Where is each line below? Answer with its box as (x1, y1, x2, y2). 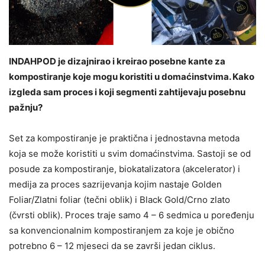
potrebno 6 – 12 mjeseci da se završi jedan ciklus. (9, 240, 215, 252)
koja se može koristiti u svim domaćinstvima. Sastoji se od (9, 148, 251, 160)
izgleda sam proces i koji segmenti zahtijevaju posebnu (9, 86, 245, 98)
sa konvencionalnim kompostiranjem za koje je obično (9, 225, 234, 237)
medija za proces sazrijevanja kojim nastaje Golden (9, 179, 222, 190)
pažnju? (9, 102, 43, 114)
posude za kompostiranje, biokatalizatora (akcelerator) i (9, 163, 240, 175)
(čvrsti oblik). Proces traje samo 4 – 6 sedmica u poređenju (9, 209, 254, 221)
